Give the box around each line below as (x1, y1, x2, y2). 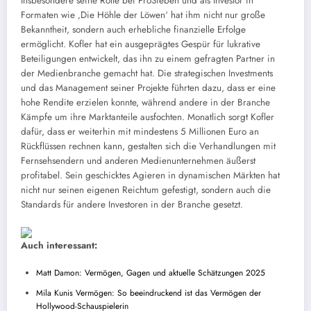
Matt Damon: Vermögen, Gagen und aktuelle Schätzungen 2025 (36, 266, 265, 279)
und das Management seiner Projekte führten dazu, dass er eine (21, 81, 276, 95)
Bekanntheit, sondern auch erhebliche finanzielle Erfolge (21, 23, 246, 37)
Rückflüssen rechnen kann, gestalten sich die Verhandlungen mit (21, 140, 276, 153)
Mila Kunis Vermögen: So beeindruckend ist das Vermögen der (36, 286, 261, 299)
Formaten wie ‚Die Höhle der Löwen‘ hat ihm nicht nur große (21, 8, 265, 22)
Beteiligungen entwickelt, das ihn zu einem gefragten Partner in (21, 52, 275, 66)
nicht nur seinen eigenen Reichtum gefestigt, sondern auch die (21, 183, 271, 197)
